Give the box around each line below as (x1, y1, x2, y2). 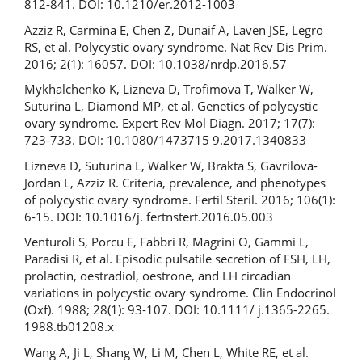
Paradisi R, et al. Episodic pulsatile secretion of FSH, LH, (24, 250, 330, 267)
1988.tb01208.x (24, 318, 114, 335)
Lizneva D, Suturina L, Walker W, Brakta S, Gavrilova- (24, 157, 318, 174)
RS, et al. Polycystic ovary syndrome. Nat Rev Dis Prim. (24, 38, 327, 55)
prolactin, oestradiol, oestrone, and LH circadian (24, 267, 291, 284)
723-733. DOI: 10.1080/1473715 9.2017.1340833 (24, 132, 306, 149)
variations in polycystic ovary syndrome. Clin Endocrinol (24, 284, 336, 301)
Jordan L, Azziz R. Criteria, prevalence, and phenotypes (24, 174, 326, 191)
